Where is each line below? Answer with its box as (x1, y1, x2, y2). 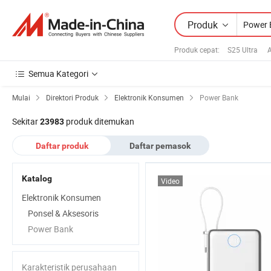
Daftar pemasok (129, 141, 191, 151)
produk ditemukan (64, 116, 134, 127)
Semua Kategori (28, 68, 88, 79)
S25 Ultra (227, 44, 258, 54)
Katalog (22, 174, 52, 183)
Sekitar (12, 116, 40, 127)
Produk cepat (174, 44, 218, 54)
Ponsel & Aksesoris (28, 207, 99, 219)
